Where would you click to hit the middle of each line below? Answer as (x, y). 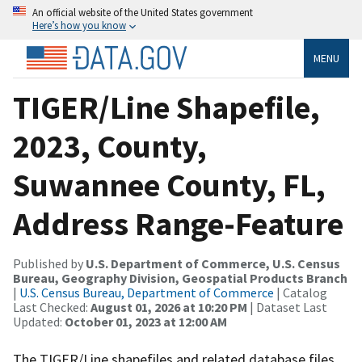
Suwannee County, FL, (169, 185)
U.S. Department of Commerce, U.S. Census (213, 263)
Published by (49, 263)
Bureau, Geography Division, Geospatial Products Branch (180, 278)
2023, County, (110, 146)
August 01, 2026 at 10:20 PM (169, 307)
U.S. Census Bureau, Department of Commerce (147, 292)
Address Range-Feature (178, 223)
